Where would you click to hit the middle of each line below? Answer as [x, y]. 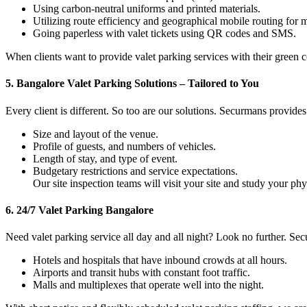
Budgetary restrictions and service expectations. [135, 171]
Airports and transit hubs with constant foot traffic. [142, 273]
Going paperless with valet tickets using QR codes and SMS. [164, 33]
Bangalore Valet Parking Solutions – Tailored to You [138, 84]
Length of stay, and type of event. [105, 158]
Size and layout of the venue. [96, 134]
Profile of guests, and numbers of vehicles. [124, 146]
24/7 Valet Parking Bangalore [85, 210]
